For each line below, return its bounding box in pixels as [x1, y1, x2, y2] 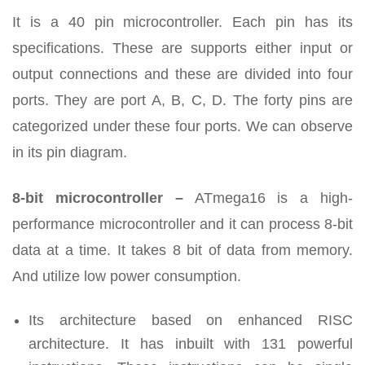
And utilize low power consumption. [12, 268, 241, 285]
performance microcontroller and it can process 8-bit [12, 216, 353, 233]
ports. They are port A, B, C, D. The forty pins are [12, 92, 353, 109]
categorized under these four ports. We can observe [12, 118, 353, 135]
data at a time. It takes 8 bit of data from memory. [12, 242, 353, 259]
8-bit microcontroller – [12, 190, 183, 207]
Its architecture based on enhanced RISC [29, 312, 353, 329]
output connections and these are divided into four [12, 66, 353, 83]
